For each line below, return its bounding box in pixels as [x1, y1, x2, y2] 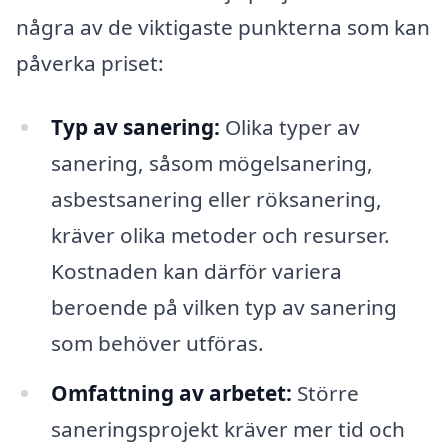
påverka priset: [16, 49, 164, 78]
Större [291, 378, 359, 407]
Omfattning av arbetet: [50, 378, 292, 407]
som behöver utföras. [50, 328, 264, 357]
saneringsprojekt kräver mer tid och [50, 414, 405, 443]
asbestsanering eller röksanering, [50, 184, 382, 213]
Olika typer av [219, 112, 360, 141]
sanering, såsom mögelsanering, [50, 148, 373, 177]
